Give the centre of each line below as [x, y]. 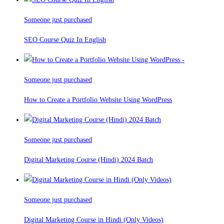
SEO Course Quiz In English [65, 40]
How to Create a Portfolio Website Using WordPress [98, 100]
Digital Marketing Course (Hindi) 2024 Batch [88, 160]
